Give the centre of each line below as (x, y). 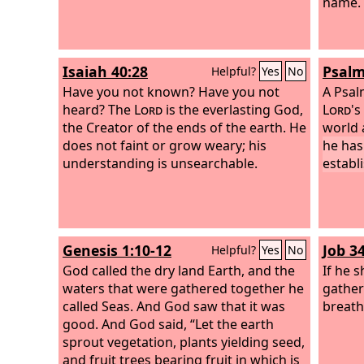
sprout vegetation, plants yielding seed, (184, 342)
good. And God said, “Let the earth (168, 324)
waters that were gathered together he (183, 288)
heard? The (98, 109)
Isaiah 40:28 (105, 71)
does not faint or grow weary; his (165, 145)
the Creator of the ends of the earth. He (184, 127)
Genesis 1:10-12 (117, 250)
